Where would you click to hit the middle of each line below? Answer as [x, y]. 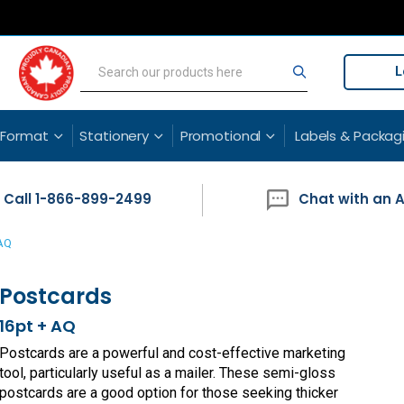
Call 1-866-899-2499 [78, 198]
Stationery [115, 135]
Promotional [220, 135]
